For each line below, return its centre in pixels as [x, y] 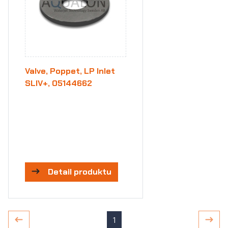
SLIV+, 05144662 [59, 83]
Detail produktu [80, 172]
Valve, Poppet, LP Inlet [70, 71]
